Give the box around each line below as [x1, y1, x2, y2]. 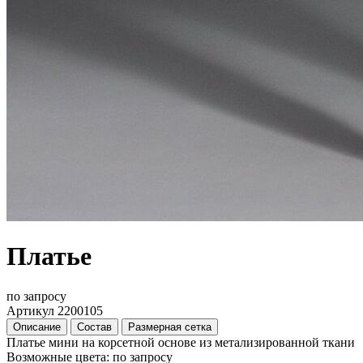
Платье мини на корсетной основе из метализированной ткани [6, 335, 355, 349]
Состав [77, 320, 112, 333]
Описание [13, 320, 61, 333]
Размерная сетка [128, 320, 211, 333]
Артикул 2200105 [6, 303, 103, 318]
